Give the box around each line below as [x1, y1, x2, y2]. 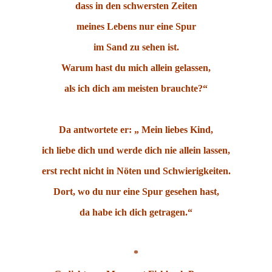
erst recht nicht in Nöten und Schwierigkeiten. [41, 166, 231, 177]
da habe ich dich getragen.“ [80, 207, 192, 218]
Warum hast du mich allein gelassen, [61, 63, 211, 73]
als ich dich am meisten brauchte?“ [64, 83, 208, 94]
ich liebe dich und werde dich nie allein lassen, [42, 145, 230, 156]
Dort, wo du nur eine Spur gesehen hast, [53, 186, 219, 197]
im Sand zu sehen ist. [93, 42, 179, 53]
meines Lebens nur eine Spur [76, 21, 196, 32]
